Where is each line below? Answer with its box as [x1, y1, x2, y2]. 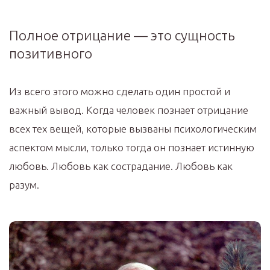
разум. [9, 179, 39, 191]
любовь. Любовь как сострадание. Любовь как [9, 160, 233, 172]
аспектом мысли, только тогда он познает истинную [9, 142, 254, 154]
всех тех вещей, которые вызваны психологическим [9, 123, 257, 135]
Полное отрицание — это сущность [9, 28, 235, 43]
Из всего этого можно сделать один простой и [9, 86, 230, 98]
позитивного [9, 46, 92, 61]
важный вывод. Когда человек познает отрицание [9, 104, 248, 116]
